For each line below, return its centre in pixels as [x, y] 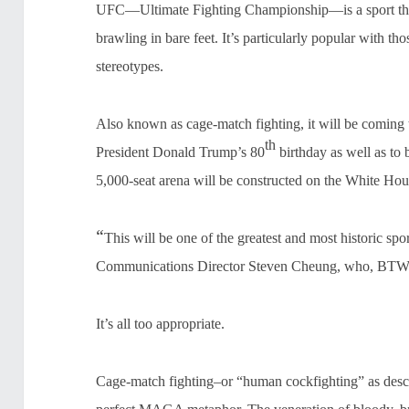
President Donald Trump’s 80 [181, 152]
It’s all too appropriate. [161, 324]
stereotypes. [130, 67]
